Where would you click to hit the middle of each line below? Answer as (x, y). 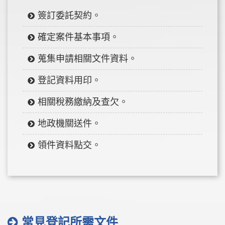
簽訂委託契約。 (69, 15)
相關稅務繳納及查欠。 (83, 102)
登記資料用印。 (69, 80)
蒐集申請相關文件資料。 (87, 59)
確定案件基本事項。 (78, 37)
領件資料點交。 (69, 145)
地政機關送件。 (69, 123)
